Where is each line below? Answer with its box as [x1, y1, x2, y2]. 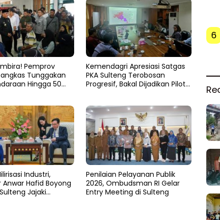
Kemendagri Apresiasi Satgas [85, 61, 185, 72]
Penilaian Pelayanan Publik [85, 169, 175, 179]
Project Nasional [85, 88, 140, 98]
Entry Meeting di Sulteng [85, 187, 169, 197]
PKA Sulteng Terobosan [85, 70, 165, 81]
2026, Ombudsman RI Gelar [85, 178, 180, 188]
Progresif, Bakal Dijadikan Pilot [85, 79, 186, 89]
